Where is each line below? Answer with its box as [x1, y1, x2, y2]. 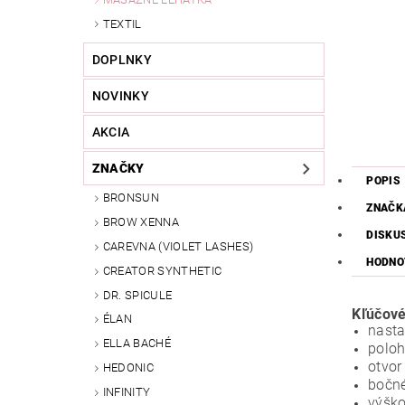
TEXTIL [102, 16, 142, 31]
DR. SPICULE [102, 287, 173, 302]
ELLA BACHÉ [102, 336, 171, 351]
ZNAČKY [91, 161, 145, 176]
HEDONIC [102, 361, 155, 375]
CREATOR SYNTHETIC [102, 263, 222, 278]
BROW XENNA [102, 215, 179, 230]
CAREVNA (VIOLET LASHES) [102, 240, 254, 254]
